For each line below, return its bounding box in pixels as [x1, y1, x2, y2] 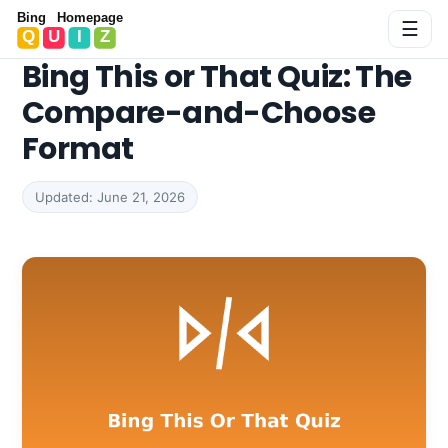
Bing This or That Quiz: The [22, 55, 412, 98]
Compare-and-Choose [22, 91, 376, 134]
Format [22, 127, 134, 170]
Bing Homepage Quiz [15, 17, 175, 38]
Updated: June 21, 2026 [35, 189, 185, 205]
